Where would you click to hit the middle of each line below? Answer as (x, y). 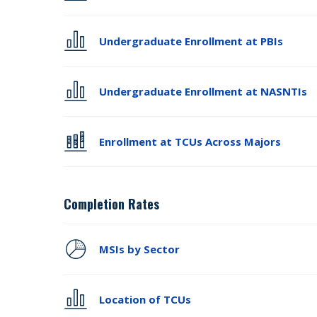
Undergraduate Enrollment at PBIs (191, 41)
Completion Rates (112, 204)
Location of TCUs (145, 299)
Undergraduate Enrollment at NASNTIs (203, 91)
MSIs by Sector (140, 249)
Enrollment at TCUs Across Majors (190, 142)
